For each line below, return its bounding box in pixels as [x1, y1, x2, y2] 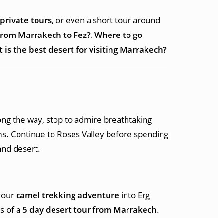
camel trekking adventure [16, 189, 119, 200]
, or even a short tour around [52, 15, 160, 26]
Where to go [94, 29, 142, 40]
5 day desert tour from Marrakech [22, 204, 157, 215]
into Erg [119, 189, 150, 200]
